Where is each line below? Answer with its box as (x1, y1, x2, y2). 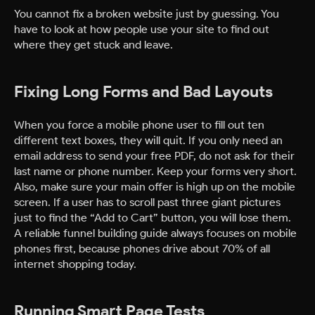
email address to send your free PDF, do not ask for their (14, 148, 295, 163)
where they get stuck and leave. (14, 37, 173, 52)
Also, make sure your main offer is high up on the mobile (14, 179, 295, 194)
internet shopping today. (14, 257, 136, 271)
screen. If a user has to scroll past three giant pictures (14, 195, 281, 210)
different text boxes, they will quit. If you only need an (14, 133, 283, 148)
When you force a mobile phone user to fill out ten (14, 117, 264, 132)
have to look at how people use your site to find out (14, 22, 269, 37)
